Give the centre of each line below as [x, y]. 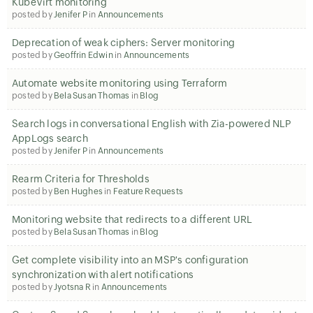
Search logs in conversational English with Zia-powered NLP [152, 124]
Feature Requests [148, 191]
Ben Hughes [79, 191]
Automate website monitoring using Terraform [120, 83]
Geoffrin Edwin [83, 55]
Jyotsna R [72, 287]
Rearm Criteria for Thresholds [81, 179]
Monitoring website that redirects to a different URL [132, 219]
